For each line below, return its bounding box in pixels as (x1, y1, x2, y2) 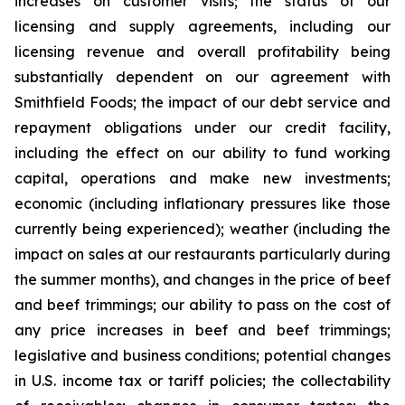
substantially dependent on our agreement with (14, 68, 391, 86)
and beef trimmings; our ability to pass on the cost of (14, 296, 391, 314)
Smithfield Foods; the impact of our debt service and (14, 93, 391, 111)
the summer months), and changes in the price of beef (14, 270, 391, 288)
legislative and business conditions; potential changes (14, 346, 391, 364)
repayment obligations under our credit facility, (14, 118, 391, 137)
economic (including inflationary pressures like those (14, 194, 391, 212)
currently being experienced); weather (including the (14, 220, 391, 238)
